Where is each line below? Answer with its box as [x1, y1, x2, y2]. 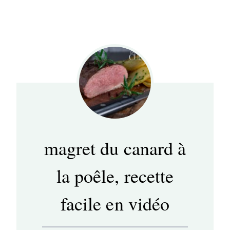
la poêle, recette [56, 163, 174, 188]
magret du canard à [44, 136, 186, 161]
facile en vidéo [61, 191, 169, 216]
